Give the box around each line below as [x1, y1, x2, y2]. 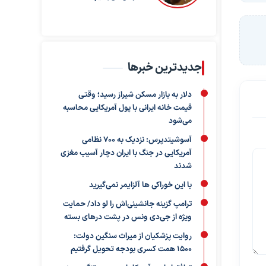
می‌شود [168, 115, 192, 127]
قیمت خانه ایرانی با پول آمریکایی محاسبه [62, 102, 192, 114]
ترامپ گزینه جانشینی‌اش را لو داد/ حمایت [62, 198, 192, 210]
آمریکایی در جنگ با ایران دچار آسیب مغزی [60, 147, 192, 159]
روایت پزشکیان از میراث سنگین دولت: [73, 230, 192, 242]
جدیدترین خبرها [127, 59, 202, 76]
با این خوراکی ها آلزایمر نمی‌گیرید [88, 179, 192, 191]
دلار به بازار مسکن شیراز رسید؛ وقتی [78, 89, 192, 101]
